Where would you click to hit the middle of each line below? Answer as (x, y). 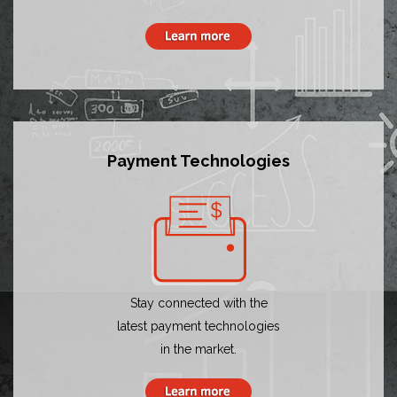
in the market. (198, 349)
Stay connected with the (198, 303)
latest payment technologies (198, 326)
